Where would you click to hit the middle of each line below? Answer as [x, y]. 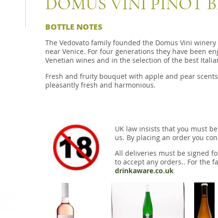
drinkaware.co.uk [144, 171]
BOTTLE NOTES [73, 27]
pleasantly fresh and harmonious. [100, 85]
